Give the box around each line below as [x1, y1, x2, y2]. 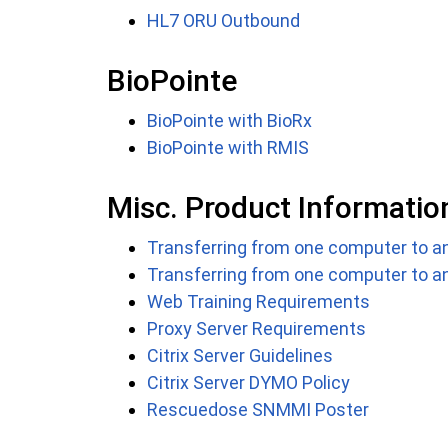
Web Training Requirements [147, 291, 370, 313]
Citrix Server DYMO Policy [147, 372, 350, 394]
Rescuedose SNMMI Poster [147, 399, 369, 421]
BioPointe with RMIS [147, 137, 309, 159]
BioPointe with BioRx [147, 110, 312, 132]
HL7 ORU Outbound [147, 10, 300, 32]
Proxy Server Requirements [147, 318, 366, 340]
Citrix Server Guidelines [147, 345, 333, 367]
